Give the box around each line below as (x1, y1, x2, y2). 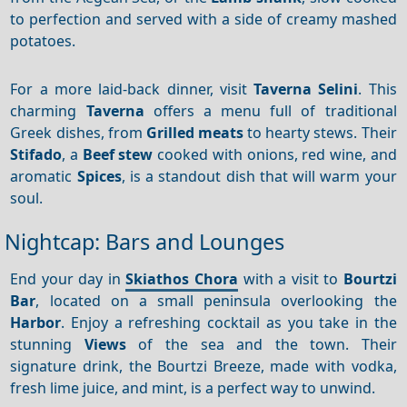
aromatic (10, 165, 77, 186)
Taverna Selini (253, 78, 359, 99)
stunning (10, 333, 84, 354)
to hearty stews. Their (243, 122, 397, 143)
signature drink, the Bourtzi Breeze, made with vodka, (10, 355, 397, 376)
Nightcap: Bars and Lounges (5, 226, 284, 256)
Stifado (10, 144, 63, 164)
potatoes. (10, 30, 76, 51)
